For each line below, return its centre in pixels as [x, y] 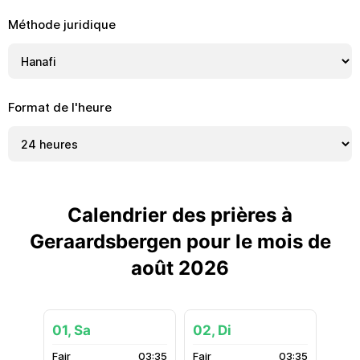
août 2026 [180, 268]
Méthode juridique [62, 25]
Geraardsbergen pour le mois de [180, 241]
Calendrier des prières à [180, 215]
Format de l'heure [60, 107]
